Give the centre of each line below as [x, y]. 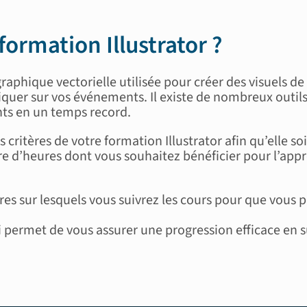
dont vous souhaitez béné [138, 156]
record [108, 112]
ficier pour [242, 156]
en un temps [52, 112]
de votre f [81, 141]
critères [29, 141]
